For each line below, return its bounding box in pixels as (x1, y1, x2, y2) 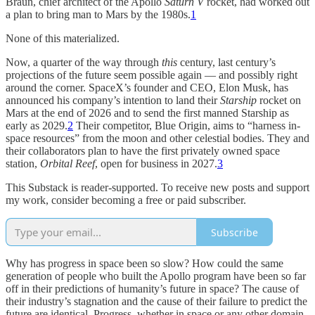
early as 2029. (6, 120, 67, 132)
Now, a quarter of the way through (6, 56, 162, 69)
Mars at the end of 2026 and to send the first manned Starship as (6, 107, 289, 120)
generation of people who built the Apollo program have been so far (6, 270, 306, 283)
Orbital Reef (40, 157, 95, 170)
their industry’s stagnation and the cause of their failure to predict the (6, 295, 307, 308)
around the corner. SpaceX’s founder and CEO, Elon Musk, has (6, 82, 288, 94)
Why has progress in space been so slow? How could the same (6, 257, 283, 270)
